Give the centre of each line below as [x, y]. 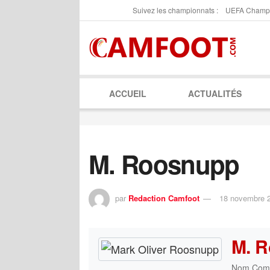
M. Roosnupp [164, 164]
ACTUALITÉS [215, 93]
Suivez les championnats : [175, 10]
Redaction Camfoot [164, 198]
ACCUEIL [128, 93]
